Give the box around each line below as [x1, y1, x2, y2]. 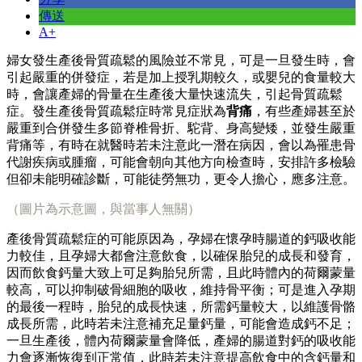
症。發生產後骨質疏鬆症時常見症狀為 [6, 104, 226, 119]
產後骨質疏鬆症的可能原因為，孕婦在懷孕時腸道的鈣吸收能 [6, 232, 356, 246]
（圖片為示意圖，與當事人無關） [6, 202, 200, 217]
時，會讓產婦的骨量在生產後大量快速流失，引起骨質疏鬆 [6, 87, 343, 102]
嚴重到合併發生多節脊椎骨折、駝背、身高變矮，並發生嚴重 [6, 121, 356, 136]
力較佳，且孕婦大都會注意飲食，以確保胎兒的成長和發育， [6, 249, 356, 263]
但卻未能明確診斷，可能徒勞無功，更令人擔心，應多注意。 [6, 172, 356, 187]
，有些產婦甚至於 [252, 104, 356, 119]
